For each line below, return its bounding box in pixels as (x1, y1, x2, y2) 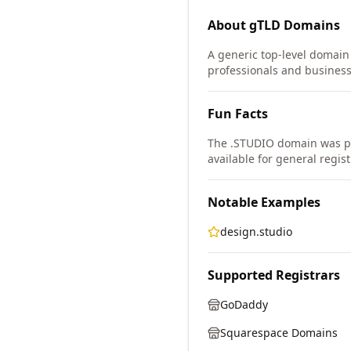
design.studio (220, 224, 292, 239)
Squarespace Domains (220, 325, 338, 340)
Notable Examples (208, 194, 320, 211)
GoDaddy (220, 297, 268, 312)
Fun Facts (208, 105, 268, 122)
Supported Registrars (208, 266, 340, 284)
